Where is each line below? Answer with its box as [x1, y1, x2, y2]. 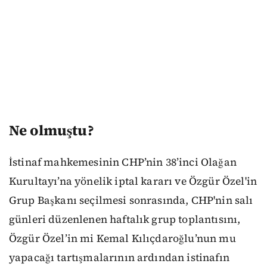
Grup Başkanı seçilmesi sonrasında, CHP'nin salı [9, 193, 253, 207]
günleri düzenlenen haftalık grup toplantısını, [9, 212, 241, 226]
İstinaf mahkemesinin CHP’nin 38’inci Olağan [9, 154, 237, 169]
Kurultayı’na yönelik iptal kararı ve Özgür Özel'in [9, 173, 257, 188]
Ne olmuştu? [9, 120, 94, 141]
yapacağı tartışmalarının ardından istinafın [9, 250, 229, 265]
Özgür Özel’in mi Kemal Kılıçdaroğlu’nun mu [9, 231, 236, 246]
